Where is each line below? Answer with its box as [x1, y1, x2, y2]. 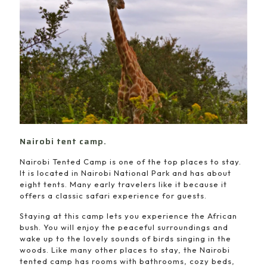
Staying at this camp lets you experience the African [20, 210, 237, 221]
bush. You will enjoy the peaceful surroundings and [20, 222, 228, 232]
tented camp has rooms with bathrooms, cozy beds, [20, 256, 235, 266]
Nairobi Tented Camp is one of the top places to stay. [20, 156, 241, 166]
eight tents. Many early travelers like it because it [20, 179, 227, 189]
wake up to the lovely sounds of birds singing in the [20, 233, 231, 243]
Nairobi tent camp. [20, 134, 107, 148]
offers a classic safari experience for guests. [20, 190, 207, 200]
